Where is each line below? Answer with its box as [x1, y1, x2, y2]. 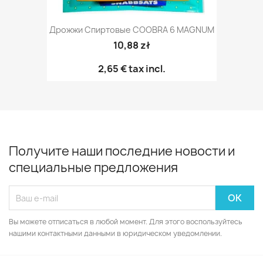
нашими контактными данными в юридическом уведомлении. [9, 228, 222, 238]
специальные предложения [9, 159, 178, 176]
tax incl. [126, 62, 166, 75]
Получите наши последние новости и [9, 143, 235, 160]
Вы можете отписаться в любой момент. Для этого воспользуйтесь [9, 217, 242, 227]
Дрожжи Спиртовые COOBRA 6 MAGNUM [49, 23, 214, 35]
